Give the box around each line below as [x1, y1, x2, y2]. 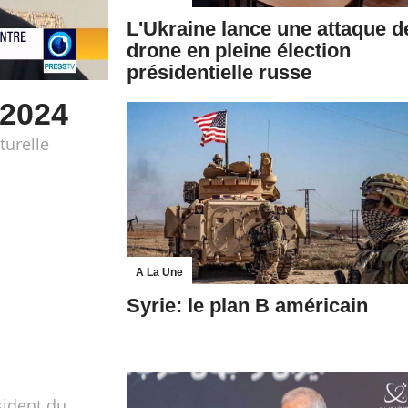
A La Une [136, 266, 183, 279]
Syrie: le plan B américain [127, 294, 368, 317]
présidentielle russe [127, 61, 311, 84]
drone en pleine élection [127, 39, 351, 62]
